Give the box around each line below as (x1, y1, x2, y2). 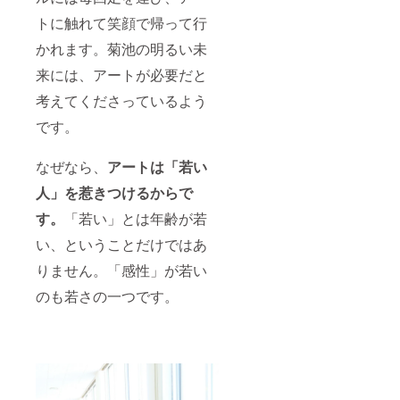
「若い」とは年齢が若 (64, 207, 207, 229)
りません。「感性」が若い (36, 259, 207, 280)
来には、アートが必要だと (36, 63, 207, 85)
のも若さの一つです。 (36, 285, 179, 306)
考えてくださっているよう (36, 89, 207, 111)
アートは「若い (107, 155, 207, 177)
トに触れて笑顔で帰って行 (36, 12, 207, 33)
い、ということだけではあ (36, 233, 207, 254)
